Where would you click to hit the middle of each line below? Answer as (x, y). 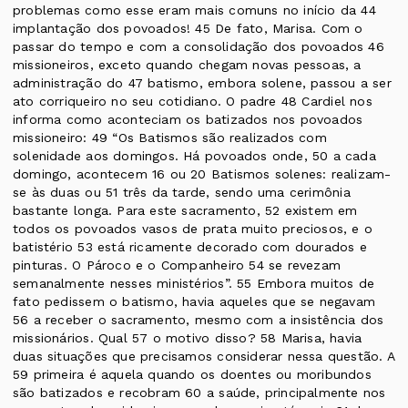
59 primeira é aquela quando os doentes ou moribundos (192, 375)
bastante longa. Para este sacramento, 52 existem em (185, 211)
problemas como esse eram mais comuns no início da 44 (194, 10)
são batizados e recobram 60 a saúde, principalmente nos (199, 393)
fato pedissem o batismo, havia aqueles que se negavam (194, 302)
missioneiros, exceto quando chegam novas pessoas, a (187, 65)
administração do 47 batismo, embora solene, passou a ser (202, 83)
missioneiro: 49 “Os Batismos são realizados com (170, 138)
